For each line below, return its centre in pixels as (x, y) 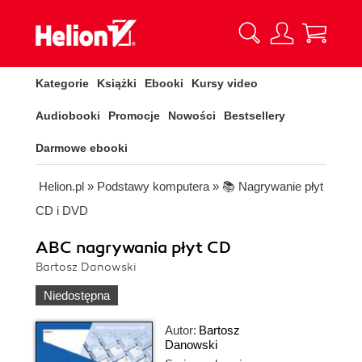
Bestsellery (255, 116)
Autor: (181, 330)
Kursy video (225, 83)
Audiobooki (68, 116)
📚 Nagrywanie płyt (273, 186)
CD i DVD (62, 210)
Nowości (192, 116)
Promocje (134, 116)
